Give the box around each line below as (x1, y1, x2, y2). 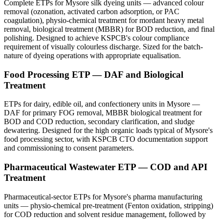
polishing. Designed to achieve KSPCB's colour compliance (4, 33, 189, 42)
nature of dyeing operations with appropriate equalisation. (4, 51, 181, 60)
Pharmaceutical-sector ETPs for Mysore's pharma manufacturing (4, 192, 202, 201)
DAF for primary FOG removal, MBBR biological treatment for (4, 109, 202, 117)
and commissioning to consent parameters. (4, 144, 134, 153)
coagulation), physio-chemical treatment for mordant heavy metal (4, 16, 204, 24)
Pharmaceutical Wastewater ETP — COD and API (4, 162, 207, 173)
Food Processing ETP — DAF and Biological (4, 69, 183, 80)
